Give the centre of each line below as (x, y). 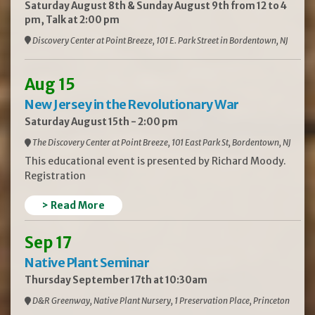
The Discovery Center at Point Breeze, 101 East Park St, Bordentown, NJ (161, 143)
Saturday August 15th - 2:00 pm (101, 122)
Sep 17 (49, 243)
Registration (55, 176)
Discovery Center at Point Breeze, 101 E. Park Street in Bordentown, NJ (160, 40)
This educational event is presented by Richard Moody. (155, 161)
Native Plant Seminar (87, 263)
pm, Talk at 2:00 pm (72, 20)
